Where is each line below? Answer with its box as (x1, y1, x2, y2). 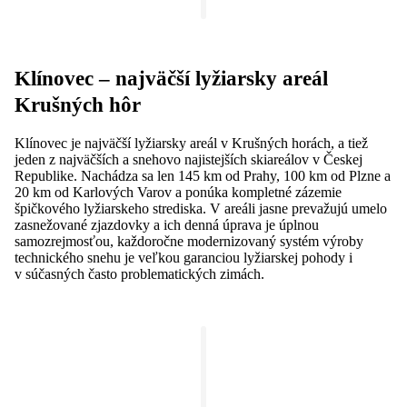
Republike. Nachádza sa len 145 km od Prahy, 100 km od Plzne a (15, 168, 391, 184)
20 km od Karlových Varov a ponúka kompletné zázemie (15, 184, 342, 201)
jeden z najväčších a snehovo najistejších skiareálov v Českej (15, 152, 362, 168)
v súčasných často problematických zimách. (15, 266, 264, 283)
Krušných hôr (15, 94, 141, 117)
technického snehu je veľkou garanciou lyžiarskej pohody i (15, 250, 352, 266)
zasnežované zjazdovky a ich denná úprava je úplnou (15, 217, 319, 233)
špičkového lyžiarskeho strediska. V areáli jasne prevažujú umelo (15, 201, 387, 217)
